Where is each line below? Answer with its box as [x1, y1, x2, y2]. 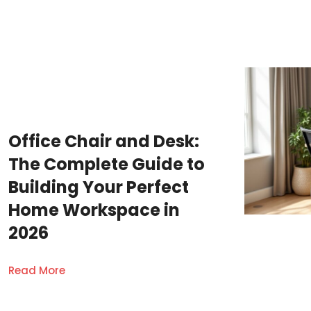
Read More [8, 263, 65, 278]
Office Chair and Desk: [8, 130, 199, 153]
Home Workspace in [8, 199, 180, 222]
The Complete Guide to [8, 153, 205, 176]
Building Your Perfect [8, 176, 189, 199]
